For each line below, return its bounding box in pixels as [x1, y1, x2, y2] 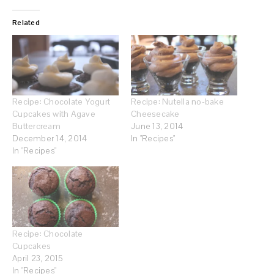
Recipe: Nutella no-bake [131, 96, 224, 108]
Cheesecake [131, 108, 180, 120]
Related [12, 17, 40, 28]
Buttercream [12, 120, 61, 132]
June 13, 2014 [131, 120, 183, 132]
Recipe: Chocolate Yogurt [12, 96, 110, 108]
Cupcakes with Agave [12, 108, 95, 120]
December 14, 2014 [12, 133, 87, 144]
